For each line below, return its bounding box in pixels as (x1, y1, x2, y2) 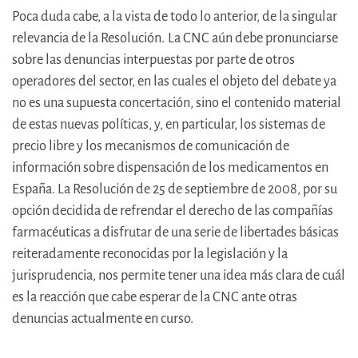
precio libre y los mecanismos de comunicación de (12, 138, 289, 154)
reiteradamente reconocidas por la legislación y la (12, 246, 288, 262)
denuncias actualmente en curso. (12, 311, 193, 327)
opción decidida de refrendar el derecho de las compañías (12, 203, 333, 219)
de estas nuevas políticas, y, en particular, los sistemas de (12, 117, 325, 133)
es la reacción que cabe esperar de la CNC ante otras (12, 289, 297, 305)
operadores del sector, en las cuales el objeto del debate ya (12, 74, 336, 89)
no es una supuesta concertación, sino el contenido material (12, 95, 341, 111)
